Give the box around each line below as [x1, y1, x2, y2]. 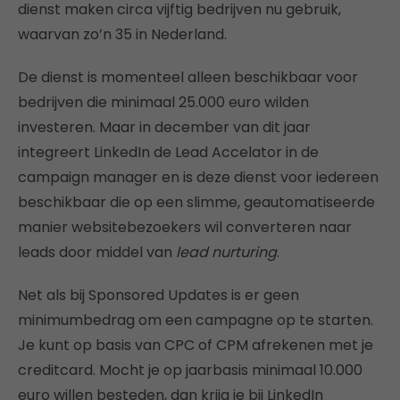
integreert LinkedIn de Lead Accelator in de [18, 142, 319, 162]
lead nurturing [176, 242, 277, 262]
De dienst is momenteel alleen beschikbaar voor [18, 67, 358, 87]
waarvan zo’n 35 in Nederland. [18, 24, 227, 45]
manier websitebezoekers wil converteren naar [18, 217, 352, 237]
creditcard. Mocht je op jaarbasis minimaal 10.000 [18, 360, 362, 380]
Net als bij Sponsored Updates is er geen [18, 285, 299, 305]
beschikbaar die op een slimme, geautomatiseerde [18, 192, 375, 212]
